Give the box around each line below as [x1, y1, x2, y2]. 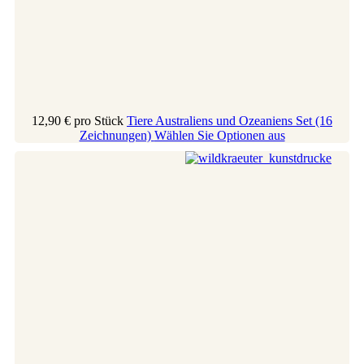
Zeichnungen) [79, 128, 154, 142]
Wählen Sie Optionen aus [154, 128, 285, 142]
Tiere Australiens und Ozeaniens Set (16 [127, 113, 332, 128]
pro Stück [74, 113, 123, 128]
